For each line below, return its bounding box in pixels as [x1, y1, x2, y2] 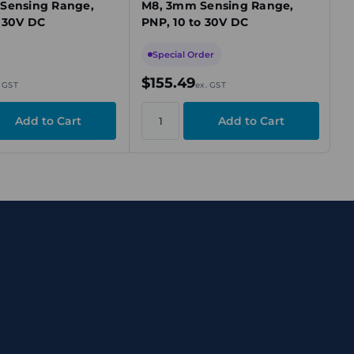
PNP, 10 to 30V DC [141, 15, 249, 29]
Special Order [153, 49, 214, 60]
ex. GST [195, 80, 226, 90]
